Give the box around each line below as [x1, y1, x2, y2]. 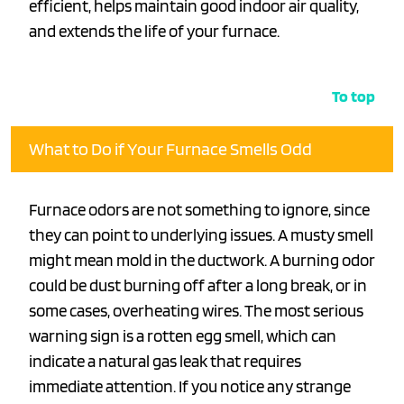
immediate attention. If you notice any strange [29, 376, 351, 398]
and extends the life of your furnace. [29, 21, 280, 42]
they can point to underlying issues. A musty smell [29, 225, 373, 246]
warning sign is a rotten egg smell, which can [29, 326, 336, 347]
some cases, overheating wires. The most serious [29, 300, 363, 322]
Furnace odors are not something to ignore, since [29, 199, 370, 221]
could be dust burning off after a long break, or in [29, 275, 367, 297]
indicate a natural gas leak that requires [29, 351, 301, 372]
